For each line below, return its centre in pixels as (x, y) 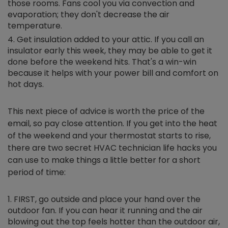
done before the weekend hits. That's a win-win (102, 62)
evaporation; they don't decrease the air (89, 15)
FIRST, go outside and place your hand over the (107, 199)
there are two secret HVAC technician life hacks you (112, 148)
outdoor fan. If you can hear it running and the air (105, 210)
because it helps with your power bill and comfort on (113, 73)
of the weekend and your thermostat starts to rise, (109, 136)
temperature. (35, 26)
